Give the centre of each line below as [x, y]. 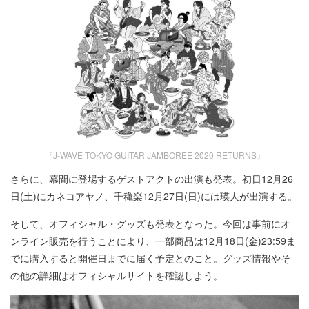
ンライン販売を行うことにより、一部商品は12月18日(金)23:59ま [153, 240]
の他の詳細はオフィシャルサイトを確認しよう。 [117, 275]
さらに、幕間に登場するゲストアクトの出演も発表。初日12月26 [152, 178]
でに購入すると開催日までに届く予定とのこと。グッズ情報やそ [150, 258]
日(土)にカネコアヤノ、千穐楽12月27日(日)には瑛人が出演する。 [154, 196]
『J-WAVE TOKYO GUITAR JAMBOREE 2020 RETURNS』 [154, 154]
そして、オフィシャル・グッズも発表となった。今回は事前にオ [150, 223]
